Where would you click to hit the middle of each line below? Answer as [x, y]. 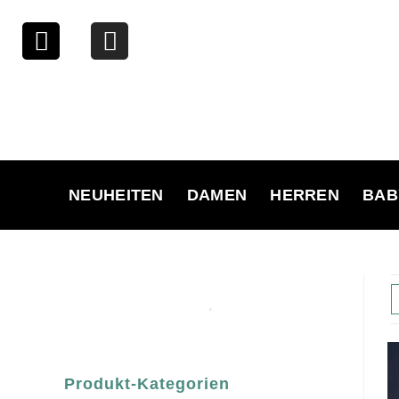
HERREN [305, 195]
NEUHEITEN [116, 195]
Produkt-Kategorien [147, 384]
